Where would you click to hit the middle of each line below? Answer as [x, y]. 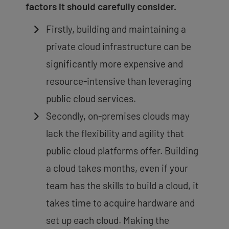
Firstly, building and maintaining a [116, 29]
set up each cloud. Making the [108, 220]
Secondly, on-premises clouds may [118, 116]
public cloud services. [91, 99]
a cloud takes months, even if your [117, 168]
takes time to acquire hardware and [120, 203]
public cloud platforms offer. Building [122, 151]
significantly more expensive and [114, 64]
